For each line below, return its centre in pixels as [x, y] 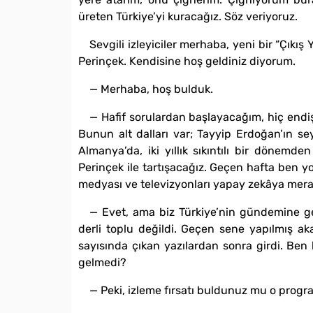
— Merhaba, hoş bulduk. [151, 89]
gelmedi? [102, 263]
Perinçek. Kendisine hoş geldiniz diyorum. [187, 61]
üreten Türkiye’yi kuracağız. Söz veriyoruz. [188, 17]
